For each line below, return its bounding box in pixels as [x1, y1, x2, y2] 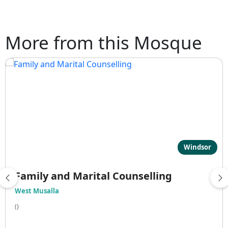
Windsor [184, 142, 211, 152]
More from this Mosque [5, 30, 202, 54]
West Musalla [15, 186, 59, 195]
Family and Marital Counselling [15, 168, 172, 183]
